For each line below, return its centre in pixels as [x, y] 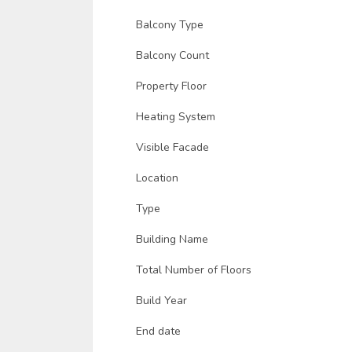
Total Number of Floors [194, 269]
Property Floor [171, 86]
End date [158, 331]
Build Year [161, 300]
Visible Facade [172, 147]
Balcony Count [172, 55]
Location [157, 178]
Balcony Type [170, 24]
